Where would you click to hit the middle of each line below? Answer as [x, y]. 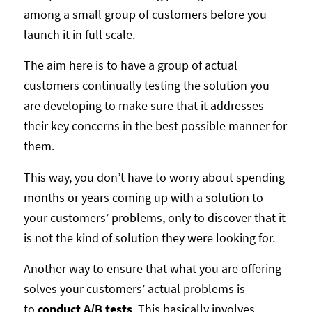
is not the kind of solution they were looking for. [149, 237]
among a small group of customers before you [145, 14]
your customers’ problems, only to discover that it [154, 217]
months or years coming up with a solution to [143, 197]
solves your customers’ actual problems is [134, 288]
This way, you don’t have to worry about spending [154, 177]
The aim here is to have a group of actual [130, 65]
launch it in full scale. [79, 34]
